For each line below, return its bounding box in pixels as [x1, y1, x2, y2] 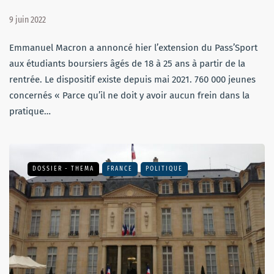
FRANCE [107, 165, 133, 172]
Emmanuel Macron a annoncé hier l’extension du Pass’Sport [9, 42, 257, 53]
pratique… [9, 105, 51, 117]
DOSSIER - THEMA [32, 165, 94, 172]
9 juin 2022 [9, 14, 46, 25]
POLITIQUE [146, 165, 183, 172]
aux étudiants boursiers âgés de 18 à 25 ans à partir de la [9, 57, 245, 69]
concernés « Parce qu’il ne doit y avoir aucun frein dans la [9, 89, 250, 101]
